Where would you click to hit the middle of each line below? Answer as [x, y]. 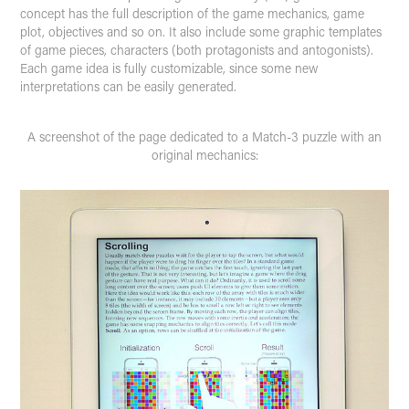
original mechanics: [204, 154]
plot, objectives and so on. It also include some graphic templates [201, 31]
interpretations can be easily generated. [129, 86]
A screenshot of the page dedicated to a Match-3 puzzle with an [204, 136]
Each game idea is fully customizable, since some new [170, 68]
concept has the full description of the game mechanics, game [193, 13]
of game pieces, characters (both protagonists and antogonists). [197, 49]
